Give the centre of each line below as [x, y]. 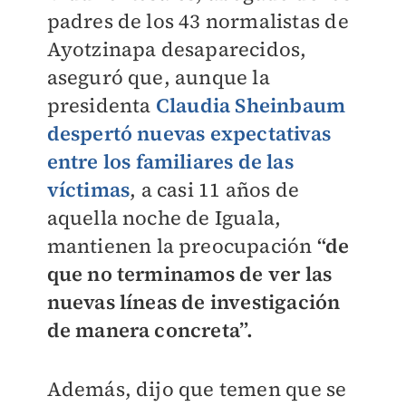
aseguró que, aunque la [158, 77]
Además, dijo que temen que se [197, 389]
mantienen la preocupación [182, 246]
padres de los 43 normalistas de [198, 21]
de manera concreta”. [150, 330]
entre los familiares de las [170, 161]
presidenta [101, 105]
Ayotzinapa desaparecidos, [177, 49]
